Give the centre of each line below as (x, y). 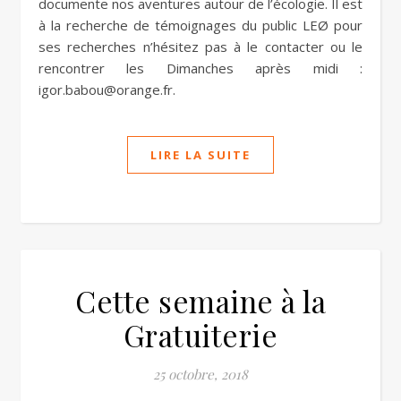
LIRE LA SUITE (200, 155)
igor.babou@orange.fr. (107, 90)
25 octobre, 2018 (200, 374)
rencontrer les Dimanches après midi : (200, 68)
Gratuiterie (200, 335)
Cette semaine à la (200, 301)
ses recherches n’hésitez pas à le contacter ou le (200, 47)
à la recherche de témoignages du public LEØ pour (200, 25)
